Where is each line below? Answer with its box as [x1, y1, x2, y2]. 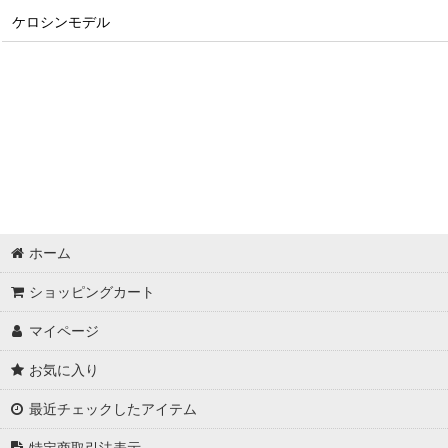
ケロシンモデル [12, 12, 110, 30]
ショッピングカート [29, 283, 156, 300]
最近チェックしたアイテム [29, 400, 198, 417]
